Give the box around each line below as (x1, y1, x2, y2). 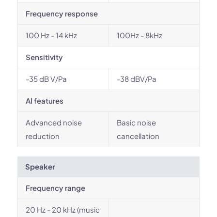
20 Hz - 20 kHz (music (26, 205, 100, 214)
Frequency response (26, 9, 98, 18)
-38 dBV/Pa (117, 74, 156, 83)
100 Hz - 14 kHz (26, 31, 77, 40)
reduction (26, 131, 60, 140)
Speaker (25, 162, 55, 171)
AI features (26, 96, 63, 105)
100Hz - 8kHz (117, 31, 162, 40)
